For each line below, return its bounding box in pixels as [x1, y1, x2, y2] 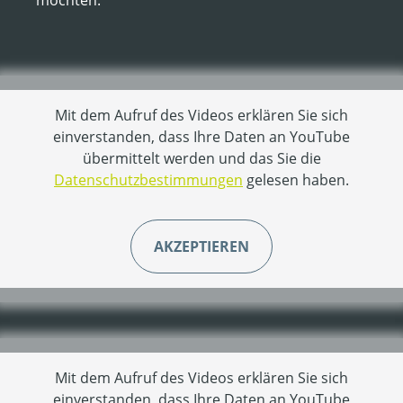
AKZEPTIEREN [154, 237, 249, 257]
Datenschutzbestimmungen [54, 170, 243, 191]
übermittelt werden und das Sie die [82, 148, 321, 169]
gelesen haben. [243, 170, 349, 191]
